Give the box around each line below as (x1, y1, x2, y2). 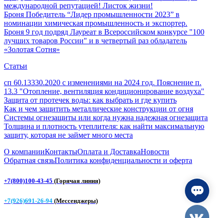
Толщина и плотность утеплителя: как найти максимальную (4, 122, 204, 130)
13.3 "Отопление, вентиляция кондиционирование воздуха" (4, 87, 204, 95)
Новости (141, 147, 169, 156)
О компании (4, 147, 45, 156)
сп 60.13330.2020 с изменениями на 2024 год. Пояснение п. (4, 78, 201, 87)
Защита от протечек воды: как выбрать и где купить (4, 95, 177, 104)
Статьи (4, 61, 27, 70)
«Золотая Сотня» (4, 45, 60, 54)
